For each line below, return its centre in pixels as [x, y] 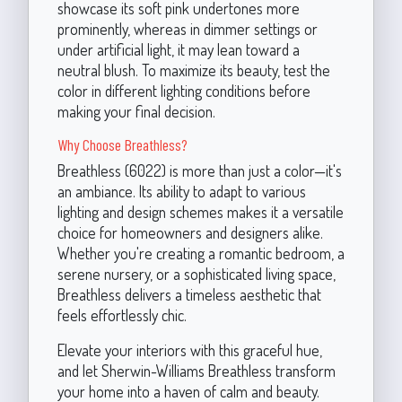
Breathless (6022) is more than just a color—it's [199, 170]
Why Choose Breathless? [122, 144]
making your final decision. [136, 111]
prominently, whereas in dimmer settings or [187, 28]
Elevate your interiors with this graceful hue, [189, 350]
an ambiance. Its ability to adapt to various [181, 191]
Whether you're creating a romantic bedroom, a [201, 253]
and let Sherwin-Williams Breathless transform [196, 370]
